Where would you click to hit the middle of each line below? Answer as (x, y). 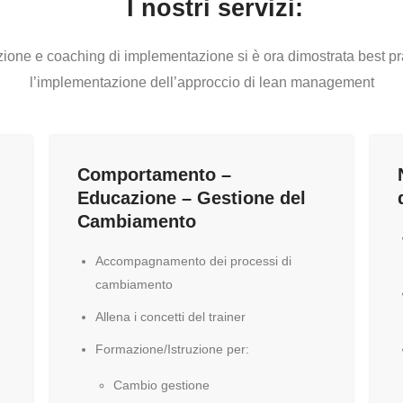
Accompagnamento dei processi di (193, 261)
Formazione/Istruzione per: (172, 349)
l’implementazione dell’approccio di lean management (201, 82)
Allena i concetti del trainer (170, 317)
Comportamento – (154, 175)
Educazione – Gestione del (191, 198)
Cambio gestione (161, 385)
